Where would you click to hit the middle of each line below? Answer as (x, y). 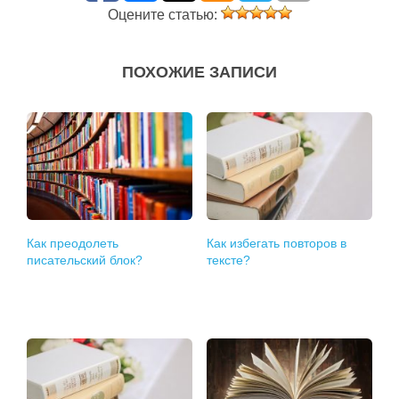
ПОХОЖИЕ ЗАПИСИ (199, 72)
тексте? (229, 260)
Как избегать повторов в (277, 243)
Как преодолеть (73, 243)
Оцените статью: (164, 15)
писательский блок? (85, 260)
